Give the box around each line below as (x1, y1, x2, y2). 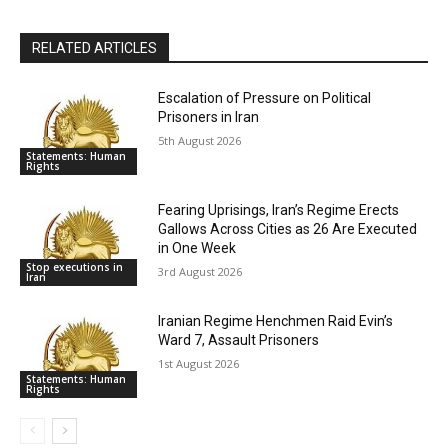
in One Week (158, 239, 237, 256)
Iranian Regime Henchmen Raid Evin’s (158, 313, 394, 330)
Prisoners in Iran (158, 108, 260, 125)
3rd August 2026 (158, 263, 243, 279)
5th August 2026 (158, 132, 242, 148)
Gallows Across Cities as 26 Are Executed (158, 220, 418, 237)
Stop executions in (26, 260, 123, 275)
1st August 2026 (158, 356, 240, 372)
